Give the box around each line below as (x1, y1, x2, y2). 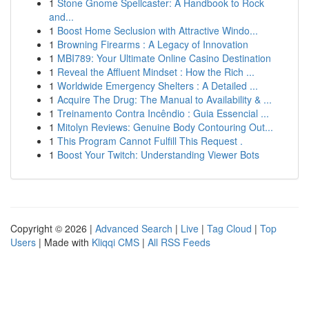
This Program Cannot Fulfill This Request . (57, 134, 243, 148)
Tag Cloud (207, 221, 252, 235)
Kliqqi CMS (92, 235, 139, 249)
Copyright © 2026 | (10, 221, 95, 235)
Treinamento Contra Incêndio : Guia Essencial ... (57, 106, 269, 120)
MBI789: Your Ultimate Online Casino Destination (57, 51, 271, 65)
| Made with (36, 235, 92, 249)
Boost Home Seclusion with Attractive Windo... (57, 23, 258, 37)
